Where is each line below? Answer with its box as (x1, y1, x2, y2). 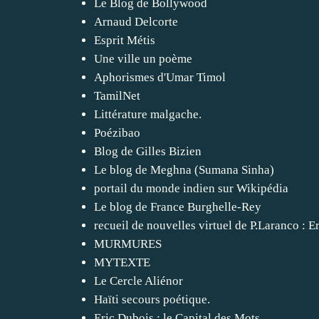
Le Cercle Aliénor (94, 273, 183, 288)
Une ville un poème (94, 51, 192, 66)
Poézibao (94, 125, 140, 140)
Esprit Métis (94, 33, 155, 47)
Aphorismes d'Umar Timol (94, 70, 226, 84)
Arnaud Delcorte (94, 14, 178, 28)
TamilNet (94, 88, 140, 103)
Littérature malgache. (94, 107, 202, 121)
